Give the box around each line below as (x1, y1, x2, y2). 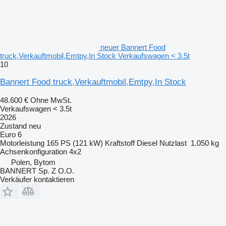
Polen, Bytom (11, 157, 55, 166)
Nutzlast (159, 138, 187, 147)
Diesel (137, 138, 157, 147)
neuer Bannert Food (100, 42, 165, 51)
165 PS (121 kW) (46, 138, 103, 147)
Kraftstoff (105, 138, 135, 147)
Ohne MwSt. (30, 95, 72, 104)
